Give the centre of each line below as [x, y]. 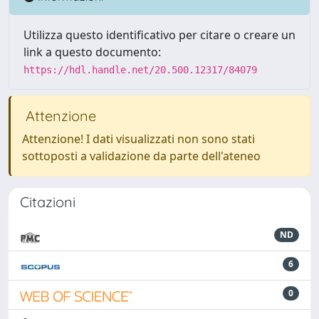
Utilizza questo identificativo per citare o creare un [159, 35]
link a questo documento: [92, 52]
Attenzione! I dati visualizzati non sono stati [138, 139]
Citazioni [48, 202]
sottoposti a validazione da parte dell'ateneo [141, 156]
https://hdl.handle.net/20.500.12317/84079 [140, 70]
